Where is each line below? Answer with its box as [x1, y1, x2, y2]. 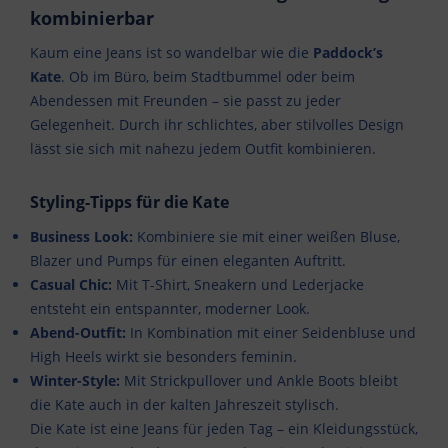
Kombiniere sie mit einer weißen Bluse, [133, 227, 400, 247]
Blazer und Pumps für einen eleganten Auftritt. [30, 251, 346, 271]
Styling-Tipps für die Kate [30, 191, 229, 214]
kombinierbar [30, 6, 154, 31]
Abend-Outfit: [30, 323, 126, 343]
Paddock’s [313, 43, 383, 63]
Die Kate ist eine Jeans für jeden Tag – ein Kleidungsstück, [30, 419, 418, 439]
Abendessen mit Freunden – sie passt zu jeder [30, 91, 341, 111]
